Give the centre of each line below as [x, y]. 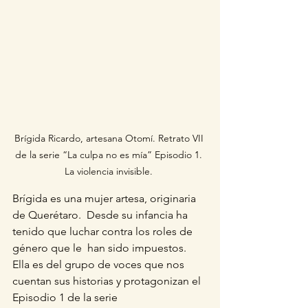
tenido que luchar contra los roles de [104, 231]
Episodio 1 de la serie [66, 297]
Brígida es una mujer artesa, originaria [106, 198]
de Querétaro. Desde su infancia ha [101, 215]
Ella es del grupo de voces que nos [100, 264]
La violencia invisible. [110, 171]
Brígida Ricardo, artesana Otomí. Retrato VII [110, 138]
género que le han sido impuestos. [99, 248]
